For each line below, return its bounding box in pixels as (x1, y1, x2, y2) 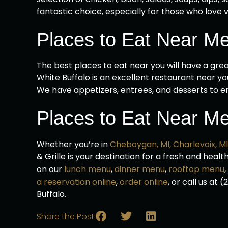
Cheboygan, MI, (110, 138, 171, 150)
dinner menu (112, 163, 165, 175)
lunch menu (62, 163, 111, 175)
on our (37, 163, 62, 175)
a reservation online (37, 176, 116, 188)
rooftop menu (166, 163, 224, 175)
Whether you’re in (37, 138, 108, 150)
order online (118, 176, 168, 188)
